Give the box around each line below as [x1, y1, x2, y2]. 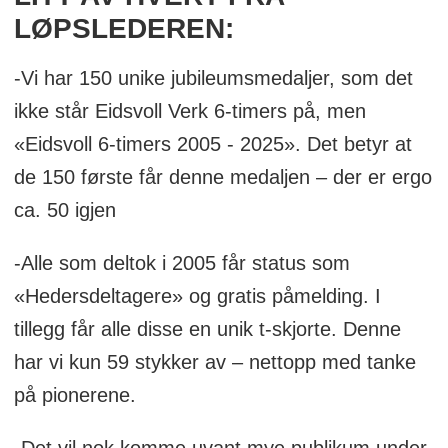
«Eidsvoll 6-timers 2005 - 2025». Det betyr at [13, 133, 412, 156]
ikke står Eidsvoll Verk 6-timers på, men [13, 100, 366, 123]
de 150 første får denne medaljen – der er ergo [13, 166, 432, 189]
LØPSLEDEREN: [13, 13, 234, 45]
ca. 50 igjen [13, 199, 116, 222]
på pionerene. [13, 384, 136, 407]
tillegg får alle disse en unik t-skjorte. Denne [13, 318, 401, 341]
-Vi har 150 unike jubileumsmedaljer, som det [13, 67, 413, 90]
